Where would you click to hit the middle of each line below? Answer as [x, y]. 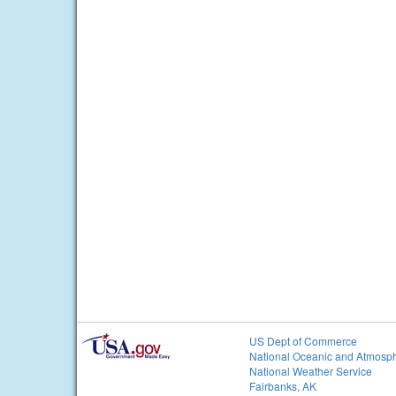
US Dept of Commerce [303, 341]
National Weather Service [311, 371]
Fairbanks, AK [283, 386]
